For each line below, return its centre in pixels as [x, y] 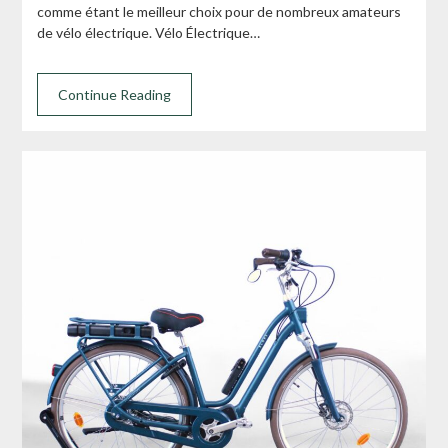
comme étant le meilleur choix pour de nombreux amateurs [219, 11]
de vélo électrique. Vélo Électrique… [149, 32]
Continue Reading [115, 94]
